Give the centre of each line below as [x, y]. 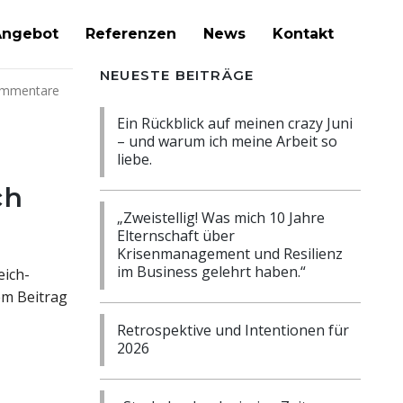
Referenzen [131, 34]
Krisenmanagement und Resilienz [230, 254]
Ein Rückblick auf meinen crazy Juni [235, 123]
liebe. [134, 159]
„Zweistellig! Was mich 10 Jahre [221, 218]
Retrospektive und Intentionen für [233, 330]
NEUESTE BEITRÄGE [177, 75]
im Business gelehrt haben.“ [211, 272]
